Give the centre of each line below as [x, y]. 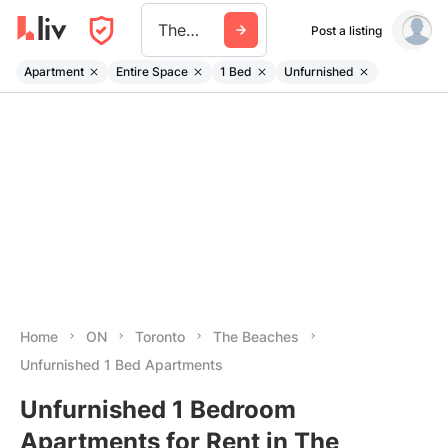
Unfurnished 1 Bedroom [158, 409]
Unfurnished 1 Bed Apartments [121, 364]
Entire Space [152, 71]
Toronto [160, 336]
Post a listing [346, 30]
